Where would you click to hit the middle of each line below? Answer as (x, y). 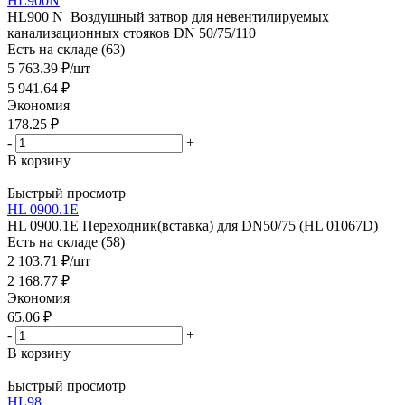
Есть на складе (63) (66, 49)
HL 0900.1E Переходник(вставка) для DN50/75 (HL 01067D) (193, 225)
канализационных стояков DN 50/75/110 (132, 33)
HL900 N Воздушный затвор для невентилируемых (168, 16)
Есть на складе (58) (66, 241)
